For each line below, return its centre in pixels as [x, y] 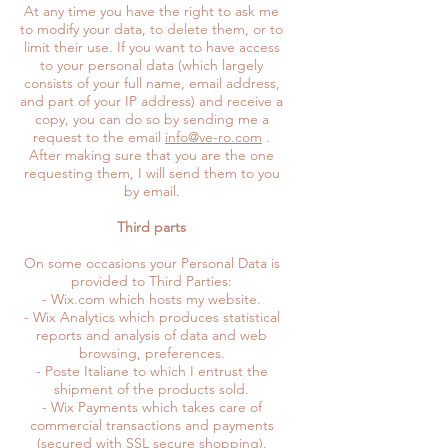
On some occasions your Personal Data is [151, 262]
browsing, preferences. [151, 352]
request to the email [99, 136]
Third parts [151, 226]
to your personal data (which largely [151, 64]
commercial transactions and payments [151, 424]
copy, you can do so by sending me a [151, 118]
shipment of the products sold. [151, 388]
